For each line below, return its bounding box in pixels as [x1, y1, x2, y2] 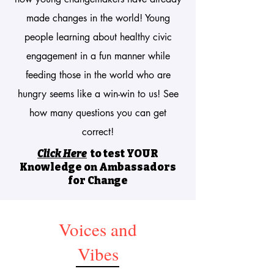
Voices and [59, 217, 137, 241]
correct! [82, 125, 114, 138]
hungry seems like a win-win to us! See [17, 87, 179, 100]
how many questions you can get [29, 106, 166, 119]
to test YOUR [87, 147, 158, 160]
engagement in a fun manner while [26, 50, 170, 62]
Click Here [37, 147, 87, 160]
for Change [68, 174, 128, 187]
